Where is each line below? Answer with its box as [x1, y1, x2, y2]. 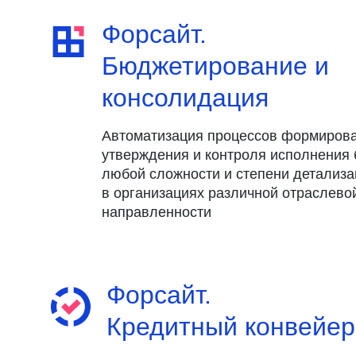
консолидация [101, 83, 269, 112]
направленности [101, 204, 211, 220]
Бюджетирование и [101, 52, 329, 80]
